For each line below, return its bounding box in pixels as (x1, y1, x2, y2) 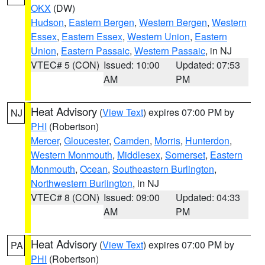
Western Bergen (139, 15, 207, 29)
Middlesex (117, 148, 160, 161)
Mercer (31, 134, 59, 147)
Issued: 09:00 (103, 190, 160, 204)
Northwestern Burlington (31, 176, 132, 190)
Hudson (31, 15, 64, 29)
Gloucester (64, 134, 109, 147)
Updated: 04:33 (176, 190, 241, 204)
